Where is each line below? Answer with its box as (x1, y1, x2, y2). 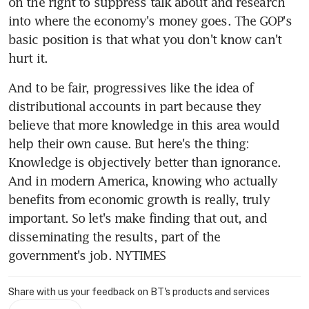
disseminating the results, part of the (8, 228, 220, 244)
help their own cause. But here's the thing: (8, 135, 250, 151)
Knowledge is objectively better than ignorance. (8, 154, 281, 170)
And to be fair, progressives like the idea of (8, 79, 254, 95)
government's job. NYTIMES (8, 247, 166, 263)
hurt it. (8, 50, 48, 66)
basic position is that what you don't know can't (8, 31, 281, 47)
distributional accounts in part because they (8, 98, 261, 114)
